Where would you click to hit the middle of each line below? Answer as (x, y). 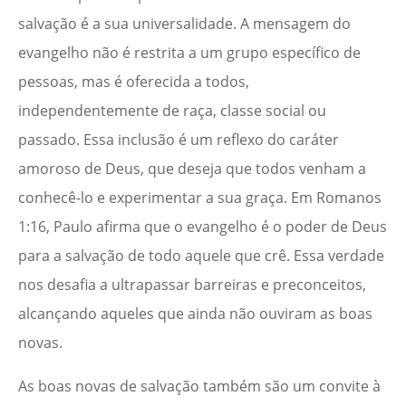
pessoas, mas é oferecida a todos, (134, 82)
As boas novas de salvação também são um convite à (199, 387)
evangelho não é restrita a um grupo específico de (189, 53)
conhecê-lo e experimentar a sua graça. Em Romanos (200, 198)
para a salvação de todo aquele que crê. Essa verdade (201, 256)
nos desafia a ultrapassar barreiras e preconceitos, (192, 285)
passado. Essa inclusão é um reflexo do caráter (179, 140)
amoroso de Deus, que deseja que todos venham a (192, 169)
